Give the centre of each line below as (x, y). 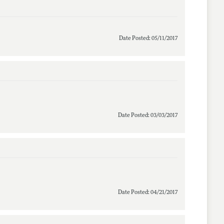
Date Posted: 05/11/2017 (148, 38)
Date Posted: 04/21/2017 (147, 192)
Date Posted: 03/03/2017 (147, 115)
